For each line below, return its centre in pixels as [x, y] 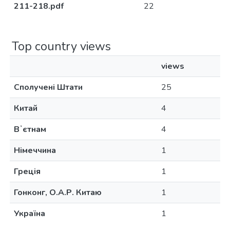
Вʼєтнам [30, 129]
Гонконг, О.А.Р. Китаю [58, 193]
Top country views [61, 46]
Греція [27, 171]
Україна [30, 214]
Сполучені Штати [48, 87]
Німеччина [35, 150]
